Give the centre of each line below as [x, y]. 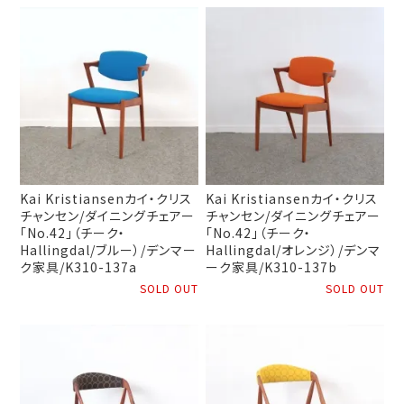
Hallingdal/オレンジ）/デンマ [294, 250]
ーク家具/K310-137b [272, 267]
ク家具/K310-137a [79, 267]
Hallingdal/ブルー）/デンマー [109, 250]
